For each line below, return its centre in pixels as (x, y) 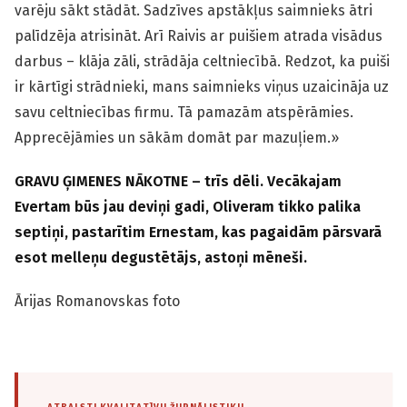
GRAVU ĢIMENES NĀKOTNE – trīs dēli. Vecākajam (178, 182)
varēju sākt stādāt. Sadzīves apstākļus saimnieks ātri (194, 11)
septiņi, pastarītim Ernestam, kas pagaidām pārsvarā (198, 233)
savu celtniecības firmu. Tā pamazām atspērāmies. (184, 113)
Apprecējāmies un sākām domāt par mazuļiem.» (177, 138)
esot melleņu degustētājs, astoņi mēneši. (161, 258)
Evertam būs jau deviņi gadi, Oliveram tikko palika (188, 207)
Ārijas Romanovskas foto (101, 302)
